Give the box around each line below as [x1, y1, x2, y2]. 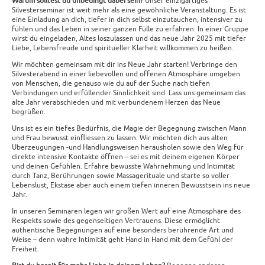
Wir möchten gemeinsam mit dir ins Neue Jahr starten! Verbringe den [12, 60, 237, 70]
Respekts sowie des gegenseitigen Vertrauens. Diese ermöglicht [12, 216, 220, 226]
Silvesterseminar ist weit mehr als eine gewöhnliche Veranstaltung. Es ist [12, 5, 246, 15]
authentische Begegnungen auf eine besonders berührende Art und [12, 225, 234, 235]
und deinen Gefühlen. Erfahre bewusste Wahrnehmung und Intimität [12, 161, 235, 172]
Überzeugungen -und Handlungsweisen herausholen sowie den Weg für [12, 143, 244, 153]
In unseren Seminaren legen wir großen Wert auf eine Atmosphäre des [12, 206, 241, 216]
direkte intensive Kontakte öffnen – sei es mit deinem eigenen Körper [12, 152, 240, 162]
